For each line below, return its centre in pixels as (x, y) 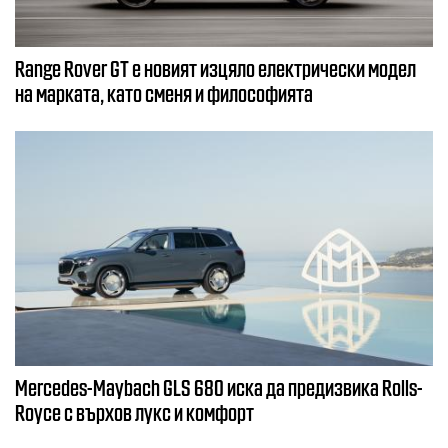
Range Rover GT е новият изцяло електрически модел (215, 67)
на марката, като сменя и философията (164, 92)
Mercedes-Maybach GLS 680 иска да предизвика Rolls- (219, 387)
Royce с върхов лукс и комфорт (134, 412)
